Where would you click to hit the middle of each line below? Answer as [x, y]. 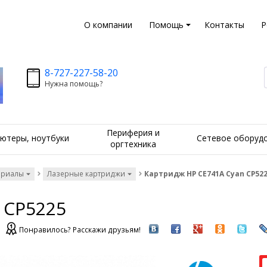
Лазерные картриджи [86, 174]
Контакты [224, 25]
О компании [108, 25]
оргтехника [133, 144]
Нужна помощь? [73, 84]
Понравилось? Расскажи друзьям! [80, 229]
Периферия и [133, 132]
